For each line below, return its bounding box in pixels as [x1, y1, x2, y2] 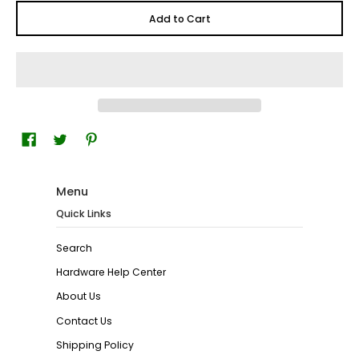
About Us [56, 289, 101, 304]
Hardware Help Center [56, 265, 166, 280]
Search [56, 240, 92, 255]
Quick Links [56, 207, 111, 221]
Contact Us [56, 313, 112, 328]
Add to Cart [148, 11, 211, 26]
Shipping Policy [56, 337, 134, 352]
